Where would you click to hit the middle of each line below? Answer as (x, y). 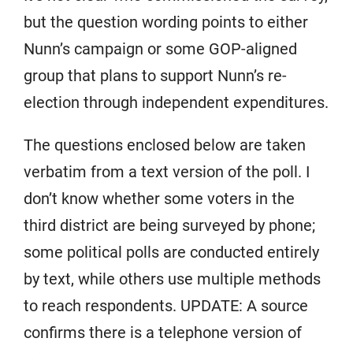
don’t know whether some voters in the (159, 199)
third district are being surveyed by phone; (169, 226)
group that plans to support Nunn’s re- (155, 76)
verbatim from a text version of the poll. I (167, 172)
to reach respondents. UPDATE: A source (166, 306)
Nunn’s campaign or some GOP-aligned (160, 49)
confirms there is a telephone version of (163, 333)
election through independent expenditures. (176, 103)
